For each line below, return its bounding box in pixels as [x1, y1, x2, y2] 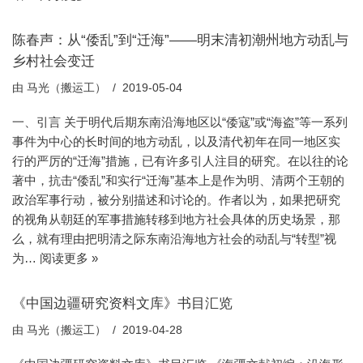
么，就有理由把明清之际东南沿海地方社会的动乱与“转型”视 [12, 232, 336, 246]
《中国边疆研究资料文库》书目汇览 [12, 296, 233, 310]
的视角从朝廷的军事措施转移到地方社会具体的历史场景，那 [12, 212, 340, 226]
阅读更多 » [40, 251, 98, 265]
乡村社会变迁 [12, 53, 95, 68]
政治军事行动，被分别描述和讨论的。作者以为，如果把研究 [12, 193, 340, 207]
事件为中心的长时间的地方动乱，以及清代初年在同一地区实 [12, 135, 340, 148]
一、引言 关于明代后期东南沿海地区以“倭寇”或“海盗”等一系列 [12, 115, 348, 129]
